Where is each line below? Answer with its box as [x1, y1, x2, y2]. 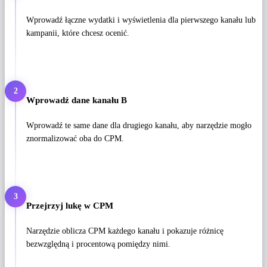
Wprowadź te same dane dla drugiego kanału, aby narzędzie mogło [26, 120, 252, 130]
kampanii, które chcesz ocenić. [26, 29, 129, 38]
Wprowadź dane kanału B [26, 95, 127, 105]
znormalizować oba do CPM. [26, 133, 124, 143]
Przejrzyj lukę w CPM [26, 200, 113, 210]
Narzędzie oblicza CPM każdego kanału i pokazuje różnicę [26, 226, 223, 235]
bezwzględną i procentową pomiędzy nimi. [26, 239, 170, 249]
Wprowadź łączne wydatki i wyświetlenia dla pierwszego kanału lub [26, 15, 256, 25]
